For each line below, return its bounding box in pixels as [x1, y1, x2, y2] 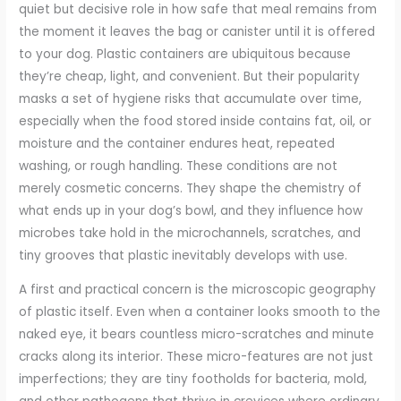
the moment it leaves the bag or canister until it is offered [19, 22, 376, 40]
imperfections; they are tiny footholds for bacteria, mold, [19, 371, 368, 388]
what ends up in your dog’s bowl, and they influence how [19, 201, 363, 219]
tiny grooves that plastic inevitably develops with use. [19, 246, 348, 264]
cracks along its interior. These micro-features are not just [19, 348, 374, 366]
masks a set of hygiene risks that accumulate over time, [19, 90, 363, 107]
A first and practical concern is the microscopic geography [19, 281, 377, 299]
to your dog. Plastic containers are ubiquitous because [19, 45, 352, 63]
